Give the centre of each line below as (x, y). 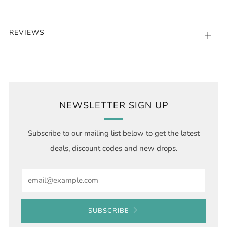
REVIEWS (27, 32)
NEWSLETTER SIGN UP (113, 105)
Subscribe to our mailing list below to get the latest (113, 133)
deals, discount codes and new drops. (113, 148)
